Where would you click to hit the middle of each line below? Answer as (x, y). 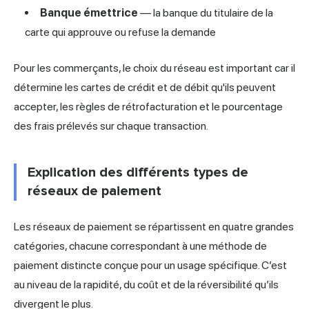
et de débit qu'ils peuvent (216, 87)
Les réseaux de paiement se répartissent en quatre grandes (154, 226)
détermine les (47, 87)
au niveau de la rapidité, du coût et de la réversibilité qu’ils (146, 284)
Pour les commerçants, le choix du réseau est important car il (154, 68)
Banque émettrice (89, 12)
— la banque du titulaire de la (206, 12)
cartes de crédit (118, 87)
